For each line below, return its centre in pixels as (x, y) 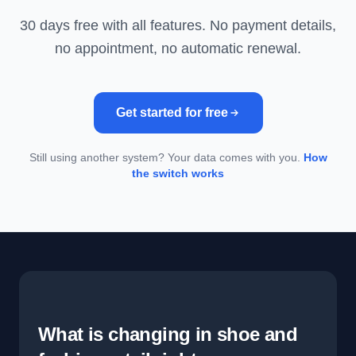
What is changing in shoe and (168, 334)
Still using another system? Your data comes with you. (166, 157)
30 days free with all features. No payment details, (178, 25)
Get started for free (172, 112)
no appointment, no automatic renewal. (178, 48)
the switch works (178, 173)
